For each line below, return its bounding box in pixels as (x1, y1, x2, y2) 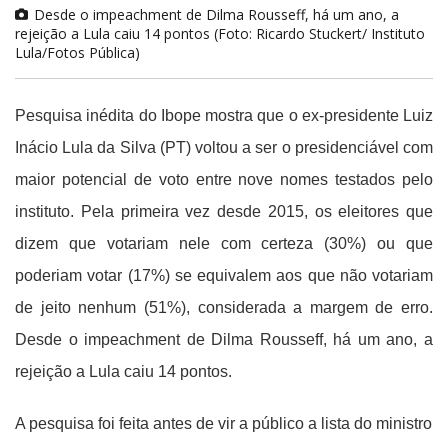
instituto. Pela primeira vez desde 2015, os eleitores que (15, 203, 433, 221)
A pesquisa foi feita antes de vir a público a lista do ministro (15, 415, 432, 433)
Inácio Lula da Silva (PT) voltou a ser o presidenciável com (15, 139, 433, 157)
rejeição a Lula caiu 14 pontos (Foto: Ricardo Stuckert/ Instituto (15, 24, 425, 44)
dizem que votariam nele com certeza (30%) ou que (15, 235, 433, 253)
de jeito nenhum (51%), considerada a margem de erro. (15, 299, 433, 317)
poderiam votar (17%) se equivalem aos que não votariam (15, 267, 433, 285)
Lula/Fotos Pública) (15, 43, 140, 63)
